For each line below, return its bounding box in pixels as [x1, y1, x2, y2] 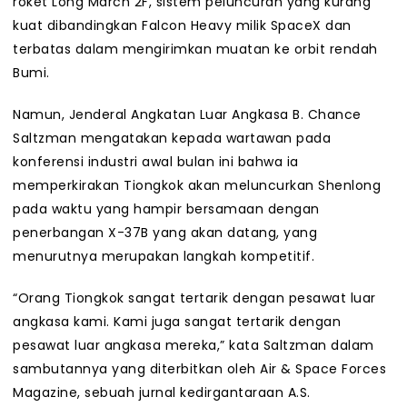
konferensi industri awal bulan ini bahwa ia [13, 153, 299, 172]
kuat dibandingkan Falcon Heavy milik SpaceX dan [13, 16, 352, 35]
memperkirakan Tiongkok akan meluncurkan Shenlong [13, 176, 381, 195]
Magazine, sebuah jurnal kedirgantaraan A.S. [13, 383, 311, 402]
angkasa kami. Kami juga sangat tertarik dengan [13, 313, 341, 332]
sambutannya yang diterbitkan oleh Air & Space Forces [13, 360, 386, 379]
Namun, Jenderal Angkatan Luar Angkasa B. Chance [13, 105, 362, 124]
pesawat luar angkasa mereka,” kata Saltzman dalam [13, 336, 374, 355]
